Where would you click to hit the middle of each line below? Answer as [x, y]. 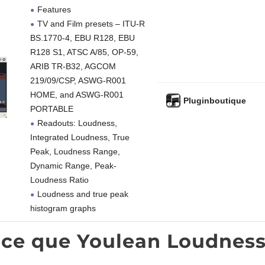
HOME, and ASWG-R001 [77, 95]
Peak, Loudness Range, [75, 152]
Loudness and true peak [83, 194]
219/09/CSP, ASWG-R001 [78, 81]
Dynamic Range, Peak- [73, 166]
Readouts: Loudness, [77, 123]
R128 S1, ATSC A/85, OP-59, [84, 52]
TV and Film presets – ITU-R [91, 24]
